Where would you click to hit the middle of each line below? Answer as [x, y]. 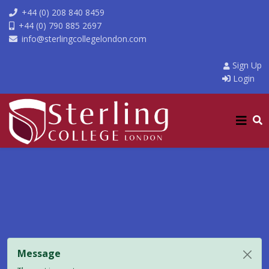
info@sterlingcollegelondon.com [84, 39]
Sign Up [246, 65]
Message [39, 253]
